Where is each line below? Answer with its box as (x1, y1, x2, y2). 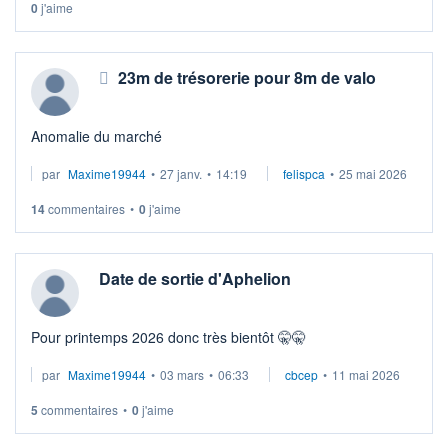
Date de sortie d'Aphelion (99, 266, 291, 290)
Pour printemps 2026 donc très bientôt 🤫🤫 (31, 326, 306, 347)
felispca (283, 164, 325, 182)
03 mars (160, 365, 204, 383)
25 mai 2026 (339, 164, 407, 182)
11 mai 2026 (332, 365, 400, 383)
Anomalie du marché (31, 125, 162, 146)
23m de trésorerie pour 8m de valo (118, 65, 376, 89)
